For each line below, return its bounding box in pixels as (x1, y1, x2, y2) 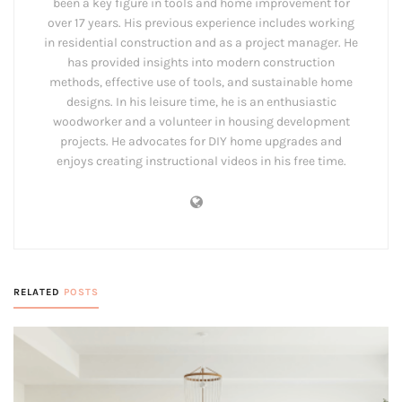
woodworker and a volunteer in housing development (52, 114, 350, 130)
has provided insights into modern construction (67, 55, 335, 71)
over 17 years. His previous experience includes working (48, 15, 354, 31)
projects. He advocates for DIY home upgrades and (60, 134, 342, 150)
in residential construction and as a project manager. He (44, 35, 358, 51)
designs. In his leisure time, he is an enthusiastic (66, 94, 336, 110)
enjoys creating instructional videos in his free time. (56, 153, 346, 170)
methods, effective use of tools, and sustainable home (49, 74, 353, 91)
